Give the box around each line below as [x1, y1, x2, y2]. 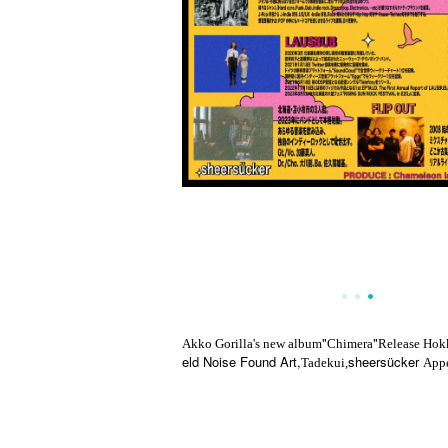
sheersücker [348, 352, 423, 371]
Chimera [327, 336, 373, 351]
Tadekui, [301, 355, 348, 370]
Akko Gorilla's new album [182, 336, 322, 351]
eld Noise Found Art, [182, 352, 301, 371]
